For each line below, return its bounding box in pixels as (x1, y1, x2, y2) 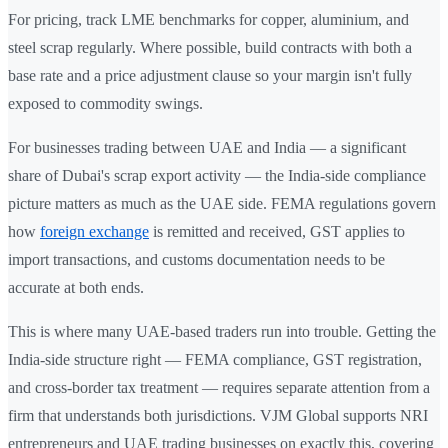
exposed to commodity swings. (8, 95, 203, 113)
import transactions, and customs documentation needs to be (8, 251, 385, 269)
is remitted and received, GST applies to (149, 223, 405, 241)
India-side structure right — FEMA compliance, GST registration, (8, 351, 422, 369)
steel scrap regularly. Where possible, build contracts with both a (8, 39, 412, 57)
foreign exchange (40, 223, 149, 241)
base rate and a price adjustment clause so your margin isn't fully (8, 67, 412, 85)
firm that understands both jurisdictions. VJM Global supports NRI (8, 407, 428, 425)
